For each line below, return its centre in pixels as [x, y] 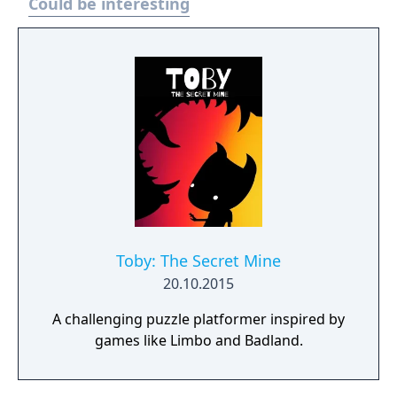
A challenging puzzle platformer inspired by [198, 319]
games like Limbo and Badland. [198, 340]
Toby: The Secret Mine [198, 261]
